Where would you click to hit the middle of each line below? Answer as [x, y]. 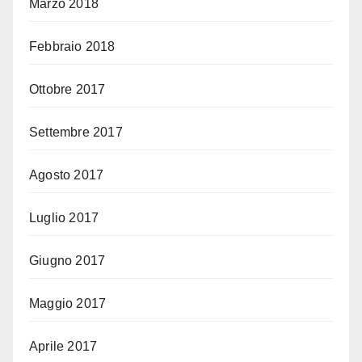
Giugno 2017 [67, 261]
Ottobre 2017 [67, 90]
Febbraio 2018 [72, 47]
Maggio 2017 [68, 304]
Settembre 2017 [76, 133]
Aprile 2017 [63, 347]
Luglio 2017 [64, 218]
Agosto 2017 [67, 175]
